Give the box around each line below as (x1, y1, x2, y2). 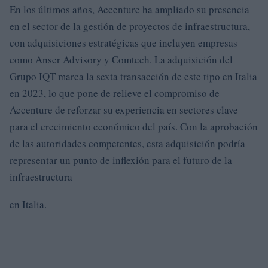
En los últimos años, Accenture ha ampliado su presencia (10, 2, 249, 16)
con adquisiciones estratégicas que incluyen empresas (10, 35, 237, 50)
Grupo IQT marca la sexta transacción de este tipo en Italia (10, 69, 257, 83)
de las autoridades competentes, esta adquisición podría (10, 136, 245, 150)
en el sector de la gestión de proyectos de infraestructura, (10, 19, 250, 33)
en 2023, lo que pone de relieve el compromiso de (10, 86, 220, 100)
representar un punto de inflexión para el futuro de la (10, 153, 232, 167)
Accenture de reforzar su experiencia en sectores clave (10, 102, 238, 117)
